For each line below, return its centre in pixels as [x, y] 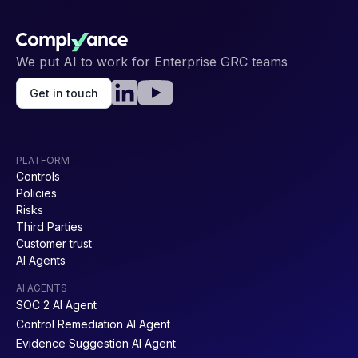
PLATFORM [43, 160]
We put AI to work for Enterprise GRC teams [152, 61]
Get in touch [64, 93]
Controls [38, 176]
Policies [36, 193]
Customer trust [54, 243]
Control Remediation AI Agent [93, 324]
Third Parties [50, 226]
